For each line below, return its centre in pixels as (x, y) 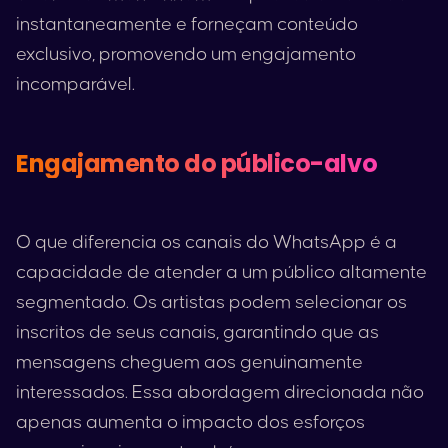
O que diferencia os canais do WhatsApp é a (206, 242)
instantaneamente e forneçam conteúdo (187, 24)
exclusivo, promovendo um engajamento (186, 54)
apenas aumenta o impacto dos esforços (190, 422)
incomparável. (75, 84)
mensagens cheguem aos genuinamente (189, 362)
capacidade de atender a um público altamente (221, 272)
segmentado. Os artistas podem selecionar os (211, 302)
